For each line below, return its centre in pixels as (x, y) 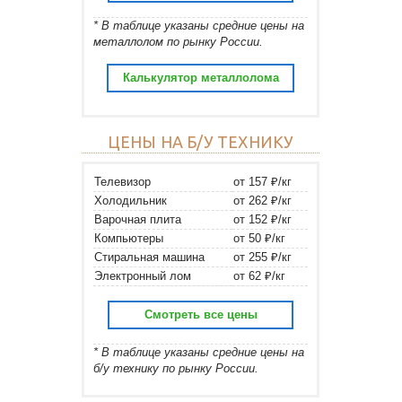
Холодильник (131, 200)
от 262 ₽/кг (262, 200)
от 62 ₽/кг (259, 275)
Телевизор (122, 181)
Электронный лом (143, 275)
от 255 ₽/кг (262, 257)
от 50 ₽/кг (259, 238)
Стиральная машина (149, 257)
